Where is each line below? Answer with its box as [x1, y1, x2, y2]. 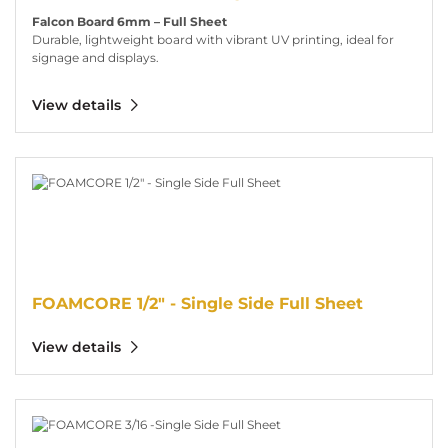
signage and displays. [32, 49, 159, 65]
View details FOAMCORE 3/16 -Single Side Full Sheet [15, 399, 322, 415]
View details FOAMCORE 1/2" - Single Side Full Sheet [15, 157, 322, 173]
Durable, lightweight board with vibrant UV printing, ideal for [32, 31, 394, 47]
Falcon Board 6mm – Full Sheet [32, 13, 227, 29]
